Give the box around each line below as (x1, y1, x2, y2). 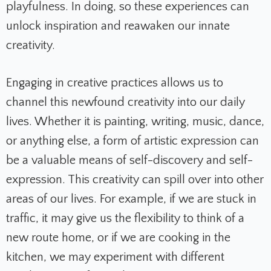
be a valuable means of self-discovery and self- (6, 154, 253, 168)
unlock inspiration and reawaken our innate (6, 19, 230, 33)
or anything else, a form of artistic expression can (6, 134, 259, 148)
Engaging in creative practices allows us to (6, 76, 223, 90)
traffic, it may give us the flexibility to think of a (6, 212, 244, 226)
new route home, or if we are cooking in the (6, 231, 230, 245)
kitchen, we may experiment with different (6, 250, 224, 264)
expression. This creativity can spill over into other (6, 173, 264, 187)
